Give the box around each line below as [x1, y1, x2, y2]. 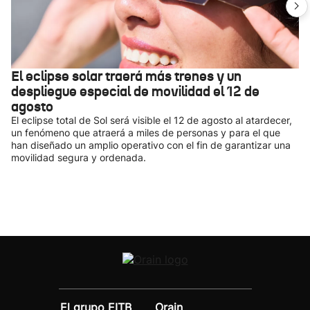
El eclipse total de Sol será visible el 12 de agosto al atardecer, [11, 114, 292, 126]
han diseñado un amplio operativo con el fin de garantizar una [11, 139, 291, 151]
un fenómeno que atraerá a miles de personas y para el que [11, 127, 280, 138]
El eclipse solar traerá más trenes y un [11, 67, 241, 85]
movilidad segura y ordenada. [11, 152, 146, 163]
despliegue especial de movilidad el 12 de [11, 82, 259, 100]
